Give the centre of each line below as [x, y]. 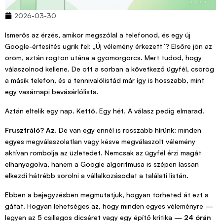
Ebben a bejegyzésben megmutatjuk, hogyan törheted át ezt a [107, 195]
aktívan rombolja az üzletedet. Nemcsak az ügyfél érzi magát [103, 153]
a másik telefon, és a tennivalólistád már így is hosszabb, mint [105, 80]
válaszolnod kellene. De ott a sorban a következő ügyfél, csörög [110, 69]
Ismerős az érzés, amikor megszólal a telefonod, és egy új [98, 35]
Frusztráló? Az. [31, 130]
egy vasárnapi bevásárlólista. [52, 92]
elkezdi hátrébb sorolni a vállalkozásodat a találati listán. [97, 176]
